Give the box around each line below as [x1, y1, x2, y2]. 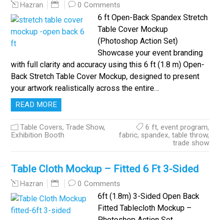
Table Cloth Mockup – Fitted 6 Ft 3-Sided [11, 163, 199, 175]
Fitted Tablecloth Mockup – [97, 203, 192, 213]
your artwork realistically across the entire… [11, 83, 160, 93]
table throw [171, 131, 208, 139]
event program [160, 123, 208, 132]
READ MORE [15, 100, 57, 109]
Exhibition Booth [11, 131, 65, 139]
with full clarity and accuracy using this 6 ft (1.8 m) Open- [11, 60, 205, 69]
